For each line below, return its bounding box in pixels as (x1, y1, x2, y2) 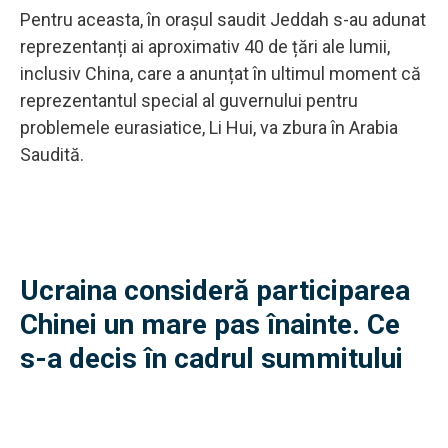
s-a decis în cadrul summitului (20, 341, 403, 375)
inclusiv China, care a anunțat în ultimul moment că (20, 62, 421, 84)
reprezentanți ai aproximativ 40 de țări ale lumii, (20, 35, 390, 57)
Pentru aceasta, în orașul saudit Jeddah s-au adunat (20, 8, 426, 30)
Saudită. (20, 143, 88, 165)
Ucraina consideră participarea (20, 273, 410, 307)
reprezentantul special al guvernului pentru (20, 89, 358, 111)
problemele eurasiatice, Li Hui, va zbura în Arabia (20, 116, 398, 138)
